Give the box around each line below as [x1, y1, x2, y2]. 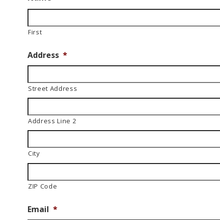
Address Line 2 [28, 116, 77, 125]
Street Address [28, 84, 78, 93]
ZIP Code [28, 182, 57, 191]
